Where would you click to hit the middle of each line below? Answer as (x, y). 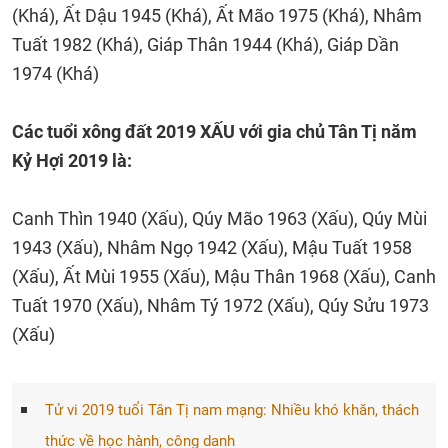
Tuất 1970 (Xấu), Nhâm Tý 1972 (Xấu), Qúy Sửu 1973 (220, 305)
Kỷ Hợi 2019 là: (72, 160)
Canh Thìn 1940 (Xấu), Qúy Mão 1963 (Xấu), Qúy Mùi (219, 218)
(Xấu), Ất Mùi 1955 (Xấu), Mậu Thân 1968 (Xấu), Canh (224, 276)
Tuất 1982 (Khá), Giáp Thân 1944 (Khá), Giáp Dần (205, 44)
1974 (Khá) (55, 73)
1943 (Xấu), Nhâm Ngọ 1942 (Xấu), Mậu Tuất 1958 (212, 247)
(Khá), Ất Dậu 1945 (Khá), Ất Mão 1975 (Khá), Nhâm (217, 15)
